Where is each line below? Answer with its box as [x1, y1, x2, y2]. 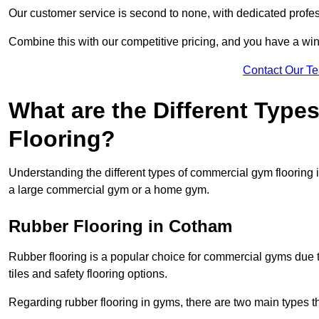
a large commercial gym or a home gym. [9, 184, 209, 197]
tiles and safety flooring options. [9, 268, 167, 281]
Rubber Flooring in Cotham [9, 216, 232, 236]
